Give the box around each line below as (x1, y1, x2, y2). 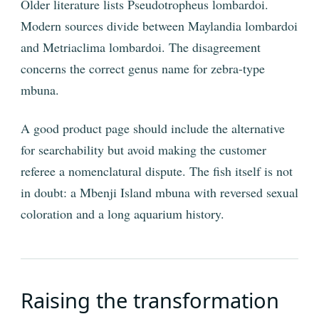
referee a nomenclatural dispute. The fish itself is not (21, 162, 293, 180)
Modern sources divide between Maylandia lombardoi (21, 17, 298, 35)
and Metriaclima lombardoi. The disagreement (21, 38, 261, 56)
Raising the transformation (21, 286, 279, 315)
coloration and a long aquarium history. (21, 205, 224, 223)
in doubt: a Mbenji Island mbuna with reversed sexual (21, 184, 298, 202)
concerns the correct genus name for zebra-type (21, 60, 265, 78)
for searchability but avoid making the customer (21, 141, 266, 159)
